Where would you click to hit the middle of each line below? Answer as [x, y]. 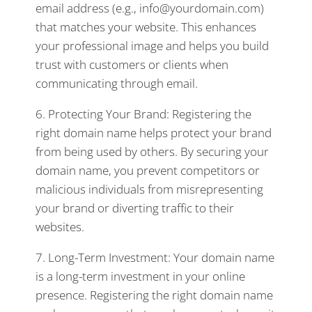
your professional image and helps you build [152, 46]
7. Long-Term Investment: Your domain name [155, 257]
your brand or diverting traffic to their [135, 208]
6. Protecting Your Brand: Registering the [143, 114]
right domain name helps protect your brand [154, 133]
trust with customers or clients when [132, 64]
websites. [60, 227]
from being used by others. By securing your [152, 151]
